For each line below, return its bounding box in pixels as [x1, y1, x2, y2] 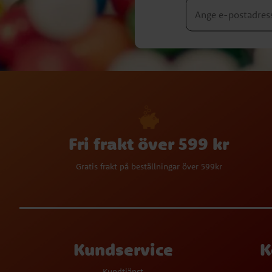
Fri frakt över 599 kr [69, 133, 229, 154]
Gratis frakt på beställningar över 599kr [75, 161, 222, 172]
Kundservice [73, 239, 173, 260]
